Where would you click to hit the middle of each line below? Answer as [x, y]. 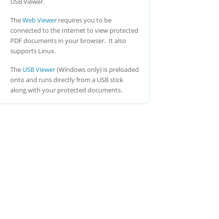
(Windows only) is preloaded [97, 69]
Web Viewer [40, 20]
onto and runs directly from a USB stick [67, 79]
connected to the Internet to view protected [75, 30]
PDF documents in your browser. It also [68, 40]
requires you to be [84, 20]
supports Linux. [33, 51]
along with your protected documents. [66, 90]
